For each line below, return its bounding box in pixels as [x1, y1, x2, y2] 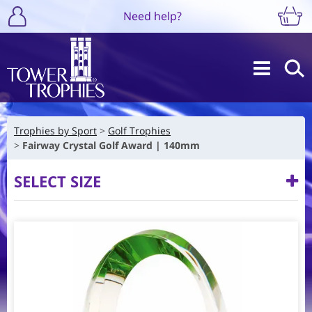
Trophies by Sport [14, 123, 97, 137]
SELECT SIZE [14, 170, 101, 192]
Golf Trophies [108, 123, 171, 137]
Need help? [123, 8, 182, 24]
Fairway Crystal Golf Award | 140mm [22, 138, 200, 152]
